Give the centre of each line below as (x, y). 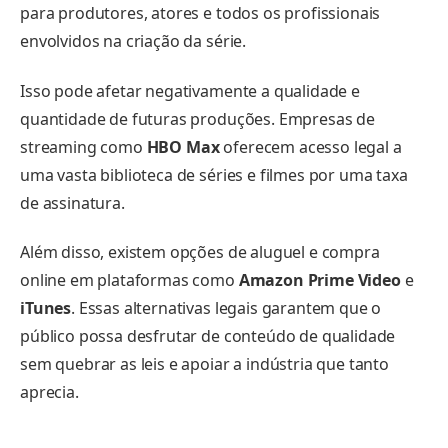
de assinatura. (72, 202)
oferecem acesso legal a (310, 146)
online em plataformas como (129, 280)
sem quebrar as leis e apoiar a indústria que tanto (204, 364)
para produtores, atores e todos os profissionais (200, 13)
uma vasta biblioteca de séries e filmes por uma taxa (214, 174)
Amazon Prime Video (319, 280)
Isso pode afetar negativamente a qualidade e (190, 90)
